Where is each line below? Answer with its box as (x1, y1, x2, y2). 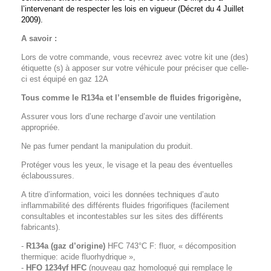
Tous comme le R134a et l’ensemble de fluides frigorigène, (21, 93, 241, 103)
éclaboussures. (21, 171, 74, 181)
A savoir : (21, 34, 57, 44)
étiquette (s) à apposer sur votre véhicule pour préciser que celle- (21, 64, 249, 73)
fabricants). (21, 223, 60, 232)
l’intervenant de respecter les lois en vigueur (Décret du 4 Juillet (21, 4, 244, 14)
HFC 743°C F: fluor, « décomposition (105, 241, 236, 251)
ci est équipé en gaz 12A (21, 74, 108, 84)
